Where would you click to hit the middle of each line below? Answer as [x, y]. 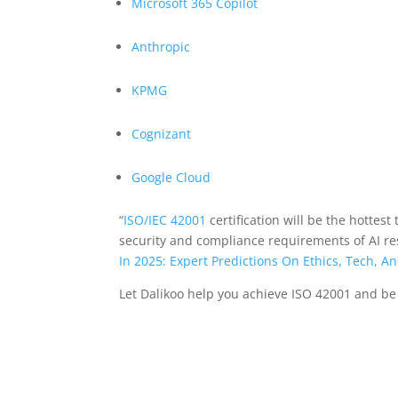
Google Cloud [171, 178]
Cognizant [162, 134]
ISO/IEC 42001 [165, 220]
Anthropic [161, 47]
